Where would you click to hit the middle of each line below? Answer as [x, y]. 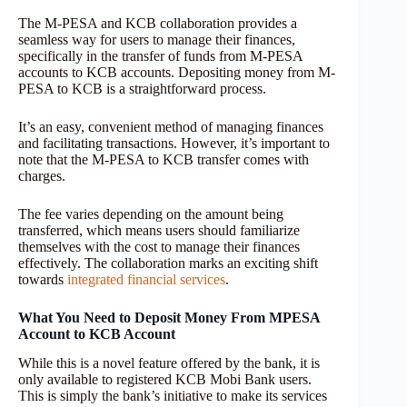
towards [43, 279]
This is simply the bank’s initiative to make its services [173, 396]
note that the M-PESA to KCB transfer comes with [164, 159]
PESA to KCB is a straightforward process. [142, 88]
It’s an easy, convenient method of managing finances [171, 126]
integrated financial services [146, 279]
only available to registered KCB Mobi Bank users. [165, 380]
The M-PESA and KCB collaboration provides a [158, 23]
